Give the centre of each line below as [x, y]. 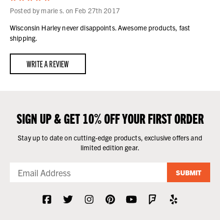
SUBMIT [189, 173]
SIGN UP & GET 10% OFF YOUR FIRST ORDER [110, 118]
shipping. [24, 38]
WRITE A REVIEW [48, 64]
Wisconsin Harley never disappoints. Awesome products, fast [100, 28]
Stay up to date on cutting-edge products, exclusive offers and [110, 138]
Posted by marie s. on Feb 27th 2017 [65, 11]
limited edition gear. [110, 148]
